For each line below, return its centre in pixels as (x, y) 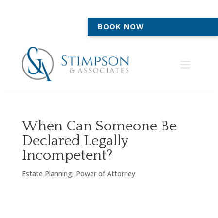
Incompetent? (67, 156)
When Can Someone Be (99, 127)
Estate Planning (47, 174)
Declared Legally (75, 141)
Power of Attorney (105, 174)
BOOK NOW (121, 27)
